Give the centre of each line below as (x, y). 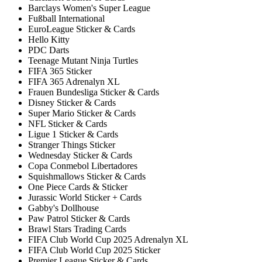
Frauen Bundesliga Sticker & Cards (94, 92)
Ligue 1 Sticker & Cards (73, 135)
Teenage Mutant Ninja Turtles (83, 61)
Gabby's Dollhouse (63, 208)
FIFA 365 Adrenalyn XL (74, 82)
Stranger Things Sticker (72, 145)
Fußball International (66, 19)
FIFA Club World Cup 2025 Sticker (94, 250)
